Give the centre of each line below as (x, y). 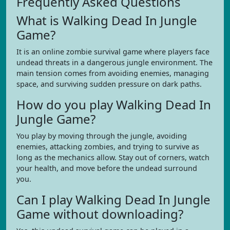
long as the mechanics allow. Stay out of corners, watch (113, 157)
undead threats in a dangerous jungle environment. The (114, 62)
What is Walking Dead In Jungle (107, 20)
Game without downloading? (100, 214)
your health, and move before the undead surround (107, 168)
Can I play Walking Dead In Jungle (113, 199)
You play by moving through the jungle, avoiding (102, 136)
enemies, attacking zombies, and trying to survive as (108, 147)
